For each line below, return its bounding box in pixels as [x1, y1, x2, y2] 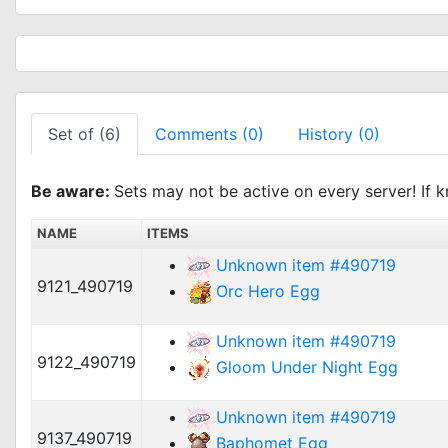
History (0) [298, 124, 380, 144]
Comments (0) [155, 124, 264, 144]
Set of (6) [48, 124, 121, 144]
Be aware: [31, 181, 114, 201]
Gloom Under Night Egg [216, 356, 398, 377]
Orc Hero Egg [216, 280, 320, 301]
